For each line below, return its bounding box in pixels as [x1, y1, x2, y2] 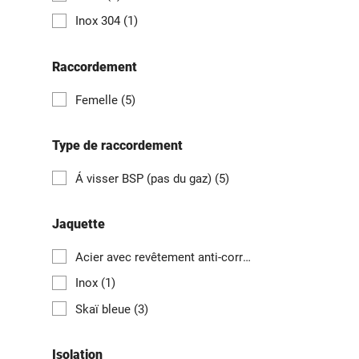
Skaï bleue [75, 301, 134, 317]
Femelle [75, 92, 121, 107]
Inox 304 [75, 14, 123, 29]
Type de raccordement [52, 137, 183, 153]
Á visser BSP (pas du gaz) [75, 171, 215, 186]
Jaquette [52, 216, 105, 232]
